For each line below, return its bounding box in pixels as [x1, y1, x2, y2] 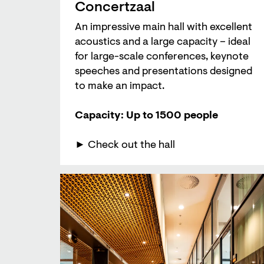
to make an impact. [75, 81, 164, 92]
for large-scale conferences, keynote [75, 52, 249, 62]
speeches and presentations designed [75, 67, 252, 77]
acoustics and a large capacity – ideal [75, 37, 250, 48]
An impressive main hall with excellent [75, 22, 252, 33]
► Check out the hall [75, 140, 175, 151]
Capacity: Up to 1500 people [75, 111, 218, 121]
